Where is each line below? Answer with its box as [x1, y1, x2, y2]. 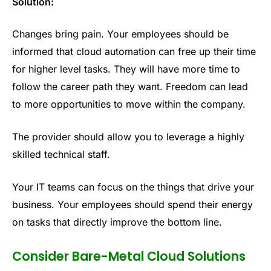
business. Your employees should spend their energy [12, 198, 253, 211]
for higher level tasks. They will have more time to [12, 63, 240, 76]
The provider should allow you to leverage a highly [12, 131, 244, 143]
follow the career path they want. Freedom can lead [12, 80, 248, 93]
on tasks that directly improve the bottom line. [12, 215, 222, 228]
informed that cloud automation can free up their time [12, 45, 256, 58]
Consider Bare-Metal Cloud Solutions [12, 247, 246, 266]
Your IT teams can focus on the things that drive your [12, 180, 254, 193]
